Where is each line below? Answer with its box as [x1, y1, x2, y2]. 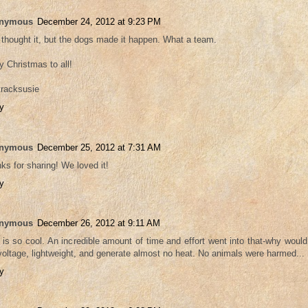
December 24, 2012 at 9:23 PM [37, 16, 161, 27]
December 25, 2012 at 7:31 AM [37, 142, 161, 153]
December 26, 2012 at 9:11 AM [37, 217, 160, 228]
